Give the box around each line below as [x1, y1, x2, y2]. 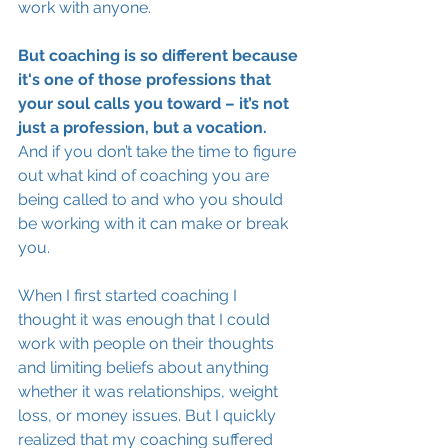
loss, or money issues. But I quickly [18, 406, 280, 425]
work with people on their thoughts [18, 334, 278, 353]
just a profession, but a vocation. [18, 118, 271, 137]
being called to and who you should [18, 190, 287, 209]
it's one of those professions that [18, 70, 275, 89]
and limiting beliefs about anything [18, 358, 273, 377]
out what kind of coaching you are [18, 166, 273, 185]
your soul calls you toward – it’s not [18, 94, 293, 113]
